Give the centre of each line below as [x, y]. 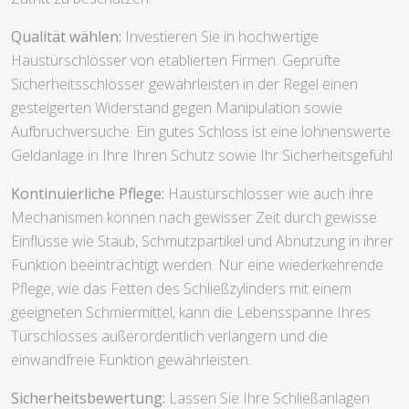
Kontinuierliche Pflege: [88, 193]
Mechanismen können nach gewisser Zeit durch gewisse [194, 217]
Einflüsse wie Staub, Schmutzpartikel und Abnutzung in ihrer [202, 241]
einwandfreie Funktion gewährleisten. [131, 359]
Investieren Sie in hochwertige [220, 36]
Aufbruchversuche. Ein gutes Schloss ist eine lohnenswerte [201, 131]
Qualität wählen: [66, 36]
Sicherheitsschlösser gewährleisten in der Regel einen [184, 84]
